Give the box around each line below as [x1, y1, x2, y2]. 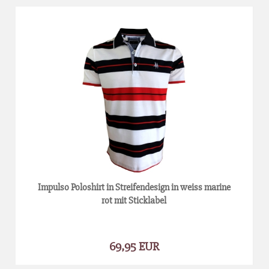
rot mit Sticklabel [101, 194, 167, 207]
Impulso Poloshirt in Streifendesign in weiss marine [37, 181, 231, 193]
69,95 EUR [109, 238, 159, 254]
